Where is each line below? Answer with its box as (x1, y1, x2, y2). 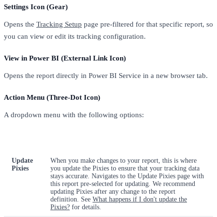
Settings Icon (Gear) (4, 2, 68, 11)
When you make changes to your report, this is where (50, 156, 197, 164)
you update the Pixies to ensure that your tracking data (50, 164, 200, 172)
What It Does (50, 138, 86, 146)
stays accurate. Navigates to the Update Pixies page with (50, 172, 204, 180)
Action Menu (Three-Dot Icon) (4, 93, 100, 101)
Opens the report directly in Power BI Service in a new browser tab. (4, 71, 208, 79)
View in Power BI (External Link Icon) (4, 54, 126, 62)
